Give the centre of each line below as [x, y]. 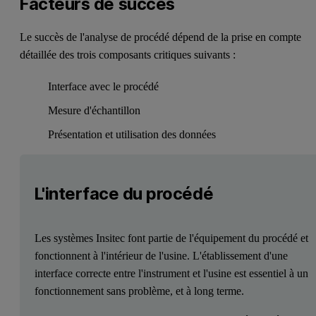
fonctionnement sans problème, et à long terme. [139, 291]
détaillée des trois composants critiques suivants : [128, 55]
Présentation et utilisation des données [132, 134]
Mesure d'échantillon [95, 110]
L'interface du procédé [124, 193]
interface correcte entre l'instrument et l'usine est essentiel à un [171, 273]
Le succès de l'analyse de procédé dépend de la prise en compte [161, 37]
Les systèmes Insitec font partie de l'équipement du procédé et [171, 238]
